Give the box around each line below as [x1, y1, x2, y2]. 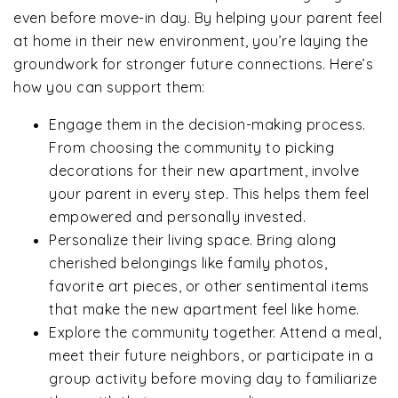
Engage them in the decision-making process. [49, 115, 366, 134]
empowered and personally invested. [49, 208, 306, 227]
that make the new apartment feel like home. [49, 300, 360, 319]
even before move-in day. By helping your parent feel [13, 9, 382, 28]
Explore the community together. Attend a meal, [49, 323, 381, 342]
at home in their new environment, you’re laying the [13, 32, 369, 51]
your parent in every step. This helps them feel [49, 185, 370, 203]
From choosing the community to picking [49, 139, 334, 157]
